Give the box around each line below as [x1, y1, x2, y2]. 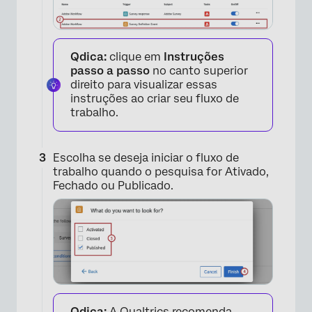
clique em [107, 50, 164, 64]
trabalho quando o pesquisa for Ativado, [53, 165, 269, 179]
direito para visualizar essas [70, 78, 217, 92]
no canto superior [150, 64, 248, 78]
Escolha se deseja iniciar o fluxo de [53, 151, 239, 165]
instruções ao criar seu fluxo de [70, 92, 239, 106]
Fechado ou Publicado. [53, 179, 173, 193]
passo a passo [70, 64, 150, 78]
